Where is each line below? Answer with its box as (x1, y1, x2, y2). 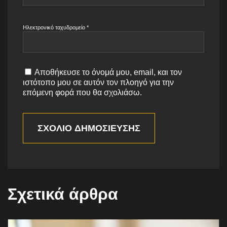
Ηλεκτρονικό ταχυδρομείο (23, 24, 87, 30)
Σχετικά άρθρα (8, 184, 118, 203)
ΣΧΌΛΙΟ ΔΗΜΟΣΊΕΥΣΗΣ (37, 123, 140, 133)
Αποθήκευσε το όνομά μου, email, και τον (34, 67, 182, 77)
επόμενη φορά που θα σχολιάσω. (23, 88, 142, 97)
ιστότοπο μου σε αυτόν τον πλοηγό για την (23, 78, 174, 87)
